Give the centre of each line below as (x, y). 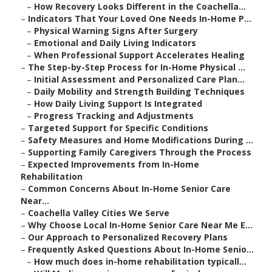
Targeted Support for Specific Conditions (118, 128)
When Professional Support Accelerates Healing (139, 55)
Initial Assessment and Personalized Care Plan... (139, 80)
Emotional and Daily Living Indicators (115, 43)
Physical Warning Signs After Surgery (116, 31)
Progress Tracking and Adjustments (114, 116)
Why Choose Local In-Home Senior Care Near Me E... (140, 225)
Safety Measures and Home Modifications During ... (141, 140)
